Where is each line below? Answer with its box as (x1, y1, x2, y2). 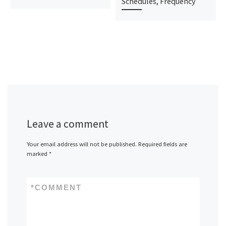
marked (26, 150, 49, 157)
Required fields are (138, 140, 187, 148)
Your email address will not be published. (26, 140, 137, 148)
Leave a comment (26, 117, 108, 131)
